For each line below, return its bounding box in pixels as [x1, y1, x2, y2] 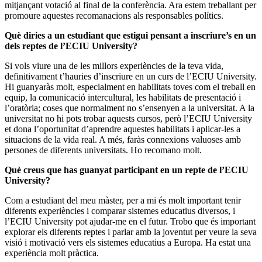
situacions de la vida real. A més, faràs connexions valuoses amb [5, 134, 241, 144]
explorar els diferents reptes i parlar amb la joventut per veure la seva [5, 226, 257, 237]
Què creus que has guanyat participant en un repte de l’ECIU [5, 164, 249, 175]
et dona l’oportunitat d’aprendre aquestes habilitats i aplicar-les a [5, 123, 240, 134]
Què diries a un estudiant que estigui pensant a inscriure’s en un [5, 30, 256, 40]
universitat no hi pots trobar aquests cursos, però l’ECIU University [5, 113, 252, 123]
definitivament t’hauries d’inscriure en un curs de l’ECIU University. [5, 71, 257, 81]
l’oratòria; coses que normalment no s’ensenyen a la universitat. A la [5, 102, 254, 113]
